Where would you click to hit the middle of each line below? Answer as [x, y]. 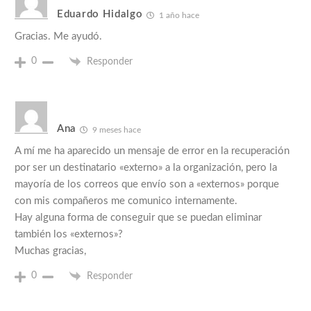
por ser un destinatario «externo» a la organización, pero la [146, 167]
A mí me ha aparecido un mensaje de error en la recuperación [152, 151]
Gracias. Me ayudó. [58, 36]
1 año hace [178, 15]
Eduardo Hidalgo [100, 14]
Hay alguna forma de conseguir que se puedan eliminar [138, 217]
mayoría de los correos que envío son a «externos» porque [147, 184]
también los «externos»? [69, 234]
